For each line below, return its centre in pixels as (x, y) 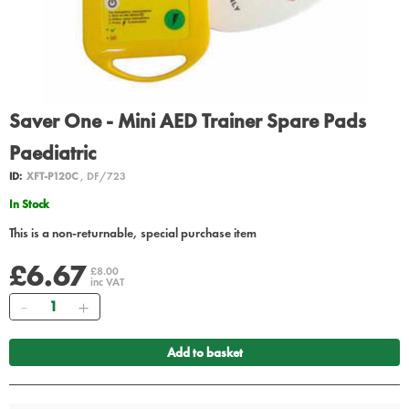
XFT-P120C (52, 177)
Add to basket (204, 353)
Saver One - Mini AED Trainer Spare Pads (188, 121)
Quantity (58, 303)
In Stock (31, 204)
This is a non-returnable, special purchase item (133, 233)
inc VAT (107, 283)
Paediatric (52, 153)
